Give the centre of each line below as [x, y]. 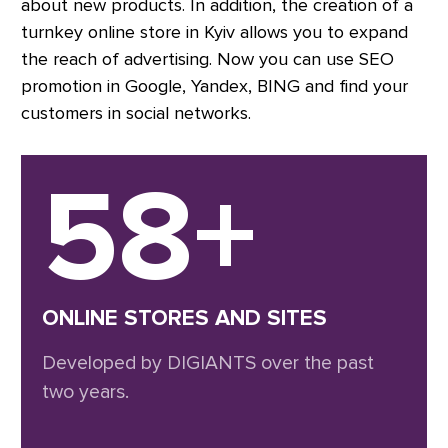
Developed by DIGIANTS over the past [208, 363]
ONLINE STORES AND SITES [184, 318]
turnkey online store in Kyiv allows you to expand [214, 32]
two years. [85, 392]
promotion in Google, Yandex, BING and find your [214, 86]
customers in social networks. [136, 113]
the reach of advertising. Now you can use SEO [207, 59]
